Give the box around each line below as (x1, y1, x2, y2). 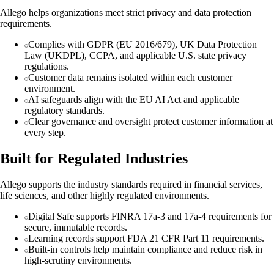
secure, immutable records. (24, 221, 127, 232)
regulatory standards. (24, 105, 105, 116)
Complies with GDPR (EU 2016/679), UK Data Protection (28, 39, 257, 50)
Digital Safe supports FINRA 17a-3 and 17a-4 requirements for (28, 210, 272, 221)
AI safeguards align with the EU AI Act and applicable (28, 94, 239, 105)
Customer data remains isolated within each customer (28, 72, 232, 83)
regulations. (24, 61, 69, 72)
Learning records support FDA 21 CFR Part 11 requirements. (28, 232, 264, 243)
